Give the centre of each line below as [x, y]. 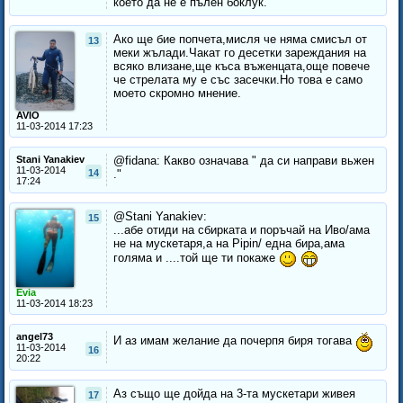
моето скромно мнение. [177, 94]
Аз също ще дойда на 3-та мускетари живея [234, 394]
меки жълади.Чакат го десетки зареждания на [240, 53]
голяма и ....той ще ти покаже [196, 258]
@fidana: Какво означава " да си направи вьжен [244, 161]
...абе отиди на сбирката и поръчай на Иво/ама [242, 230]
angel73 [35, 337]
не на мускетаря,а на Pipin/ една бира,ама [229, 244]
